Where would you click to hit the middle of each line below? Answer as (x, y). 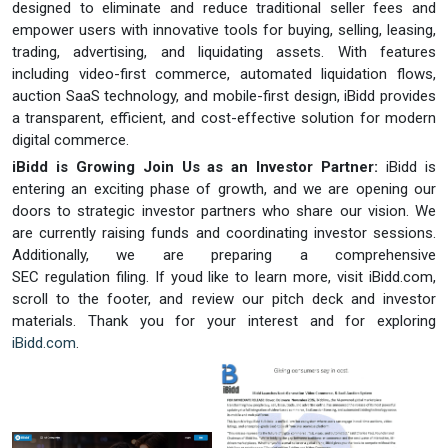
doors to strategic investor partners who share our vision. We (224, 210)
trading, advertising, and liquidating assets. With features (224, 51)
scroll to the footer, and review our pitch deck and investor (224, 298)
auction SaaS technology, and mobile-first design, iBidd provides (224, 95)
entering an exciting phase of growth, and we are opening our (224, 188)
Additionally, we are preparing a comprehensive (224, 254)
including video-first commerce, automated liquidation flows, (224, 73)
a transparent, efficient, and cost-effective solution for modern (224, 117)
